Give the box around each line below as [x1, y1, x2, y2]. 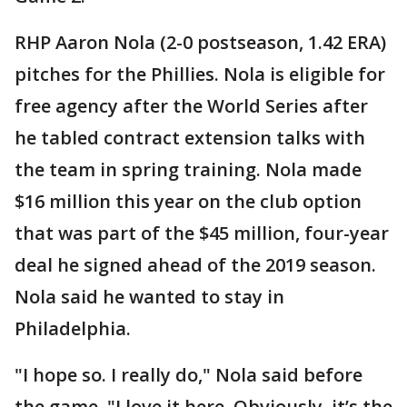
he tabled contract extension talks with [15, 124, 365, 150]
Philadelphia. [15, 315, 131, 341]
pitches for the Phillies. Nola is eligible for [15, 61, 385, 86]
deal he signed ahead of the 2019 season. [15, 252, 376, 277]
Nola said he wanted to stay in [15, 283, 284, 309]
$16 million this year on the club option [15, 188, 362, 213]
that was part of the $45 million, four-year [15, 220, 389, 245]
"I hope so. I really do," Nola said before [15, 362, 362, 387]
